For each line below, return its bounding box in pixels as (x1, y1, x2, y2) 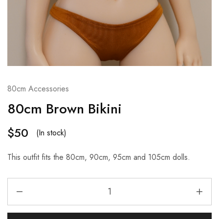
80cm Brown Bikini (7, 99, 122, 119)
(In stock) (36, 127, 66, 138)
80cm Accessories (7, 83, 69, 94)
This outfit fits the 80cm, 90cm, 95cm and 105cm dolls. (7, 152, 190, 163)
